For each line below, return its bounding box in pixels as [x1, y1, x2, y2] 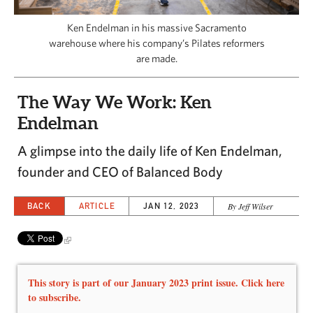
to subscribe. [28, 289, 81, 305]
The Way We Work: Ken [17, 92, 212, 112]
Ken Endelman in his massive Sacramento [66, 21, 247, 34]
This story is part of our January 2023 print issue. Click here [28, 275, 284, 290]
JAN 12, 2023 [143, 200, 200, 211]
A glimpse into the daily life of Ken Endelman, [17, 142, 282, 159]
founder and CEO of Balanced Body [17, 163, 223, 180]
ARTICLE [78, 200, 116, 211]
